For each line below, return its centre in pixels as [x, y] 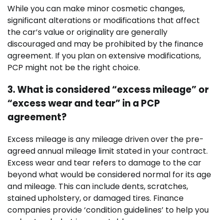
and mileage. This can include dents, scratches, [98, 186]
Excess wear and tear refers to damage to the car [104, 163]
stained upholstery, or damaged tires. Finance [96, 198]
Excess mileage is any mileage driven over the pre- [106, 139]
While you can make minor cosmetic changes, [96, 9]
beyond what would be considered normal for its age [109, 174]
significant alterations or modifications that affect [104, 21]
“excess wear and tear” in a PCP [84, 103]
